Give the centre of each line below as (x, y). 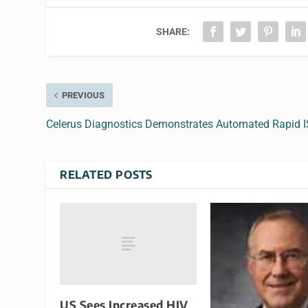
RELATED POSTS (106, 175)
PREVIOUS (84, 96)
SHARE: (173, 32)
